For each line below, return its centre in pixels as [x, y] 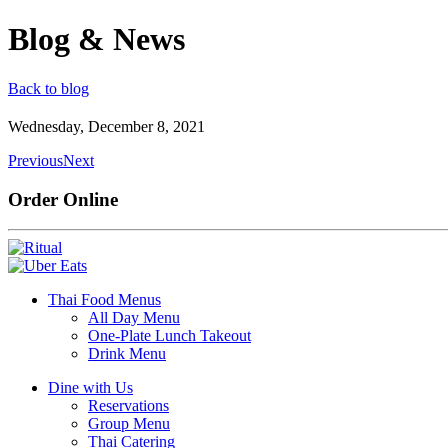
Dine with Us [90, 388]
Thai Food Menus [104, 300]
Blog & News [96, 39]
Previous [35, 160]
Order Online [63, 199]
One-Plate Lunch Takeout [169, 336]
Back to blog [48, 88]
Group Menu [129, 424]
